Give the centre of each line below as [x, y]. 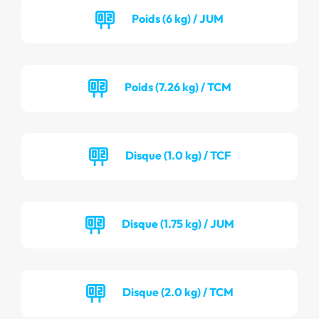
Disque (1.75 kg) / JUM [178, 223]
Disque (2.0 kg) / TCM [178, 292]
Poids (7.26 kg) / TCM [178, 87]
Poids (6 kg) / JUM [178, 18]
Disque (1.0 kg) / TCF [178, 155]
